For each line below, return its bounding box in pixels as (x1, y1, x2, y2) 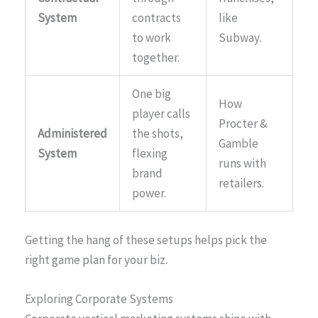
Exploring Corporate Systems (25, 290, 173, 307)
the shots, (132, 126, 183, 142)
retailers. (219, 175, 264, 192)
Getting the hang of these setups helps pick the (25, 231, 267, 248)
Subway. (219, 30, 261, 46)
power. (132, 185, 166, 202)
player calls (132, 106, 190, 122)
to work (132, 30, 171, 46)
